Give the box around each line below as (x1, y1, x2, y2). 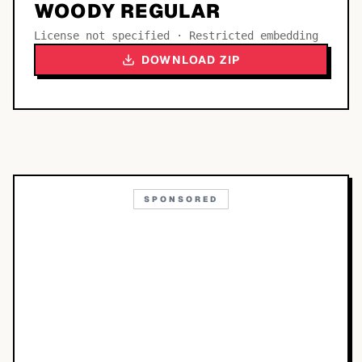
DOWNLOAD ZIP (141, 53, 241, 67)
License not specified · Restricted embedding (34, 29, 318, 42)
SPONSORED (144, 194, 218, 204)
